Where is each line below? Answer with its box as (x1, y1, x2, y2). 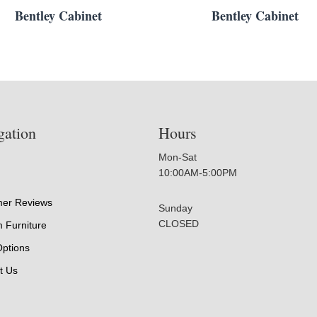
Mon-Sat (158, 151, 197, 163)
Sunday (158, 202, 192, 214)
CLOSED (158, 218, 199, 230)
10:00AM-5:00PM (158, 167, 237, 179)
